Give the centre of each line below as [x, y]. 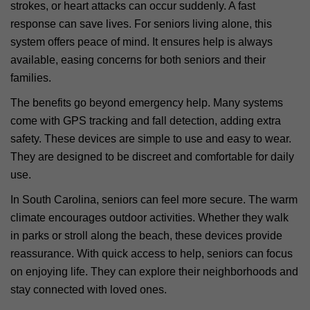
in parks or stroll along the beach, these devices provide [146, 235]
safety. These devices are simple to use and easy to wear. [151, 138]
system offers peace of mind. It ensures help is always [142, 42]
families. [31, 77]
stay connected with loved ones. [89, 289]
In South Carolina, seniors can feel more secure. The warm [154, 199]
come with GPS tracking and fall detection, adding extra [146, 120]
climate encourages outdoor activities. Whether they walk [149, 217]
